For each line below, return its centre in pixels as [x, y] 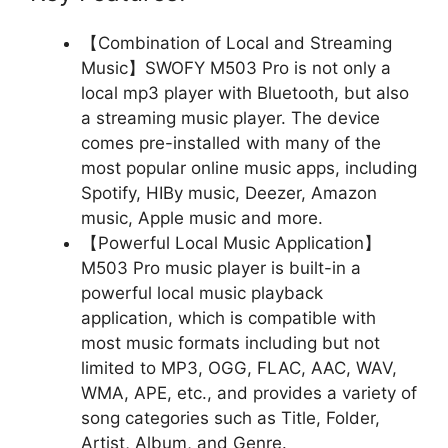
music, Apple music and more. [202, 218]
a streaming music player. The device [230, 118]
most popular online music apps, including [249, 168]
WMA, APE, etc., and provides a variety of [249, 393]
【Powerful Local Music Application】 [231, 243]
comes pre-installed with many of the [231, 143]
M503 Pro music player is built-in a [221, 268]
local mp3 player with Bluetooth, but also [245, 93]
